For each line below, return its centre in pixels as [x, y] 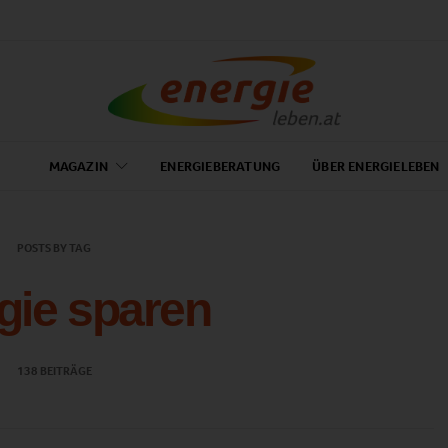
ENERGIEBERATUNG [220, 166]
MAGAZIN [78, 166]
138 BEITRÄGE [54, 371]
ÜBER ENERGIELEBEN [376, 166]
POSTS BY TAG [54, 248]
